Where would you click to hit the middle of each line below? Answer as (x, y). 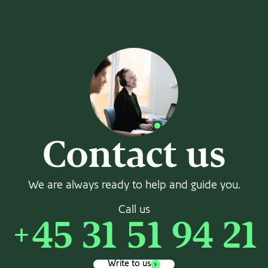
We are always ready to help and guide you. (134, 185)
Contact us (134, 157)
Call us (134, 210)
